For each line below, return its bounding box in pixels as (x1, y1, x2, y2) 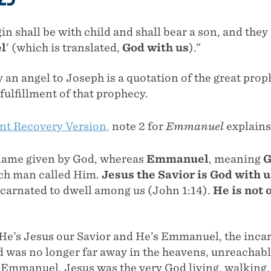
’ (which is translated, (6, 41, 122, 54)
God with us (122, 41, 189, 54)
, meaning (209, 152, 263, 165)
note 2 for (109, 119, 166, 132)
